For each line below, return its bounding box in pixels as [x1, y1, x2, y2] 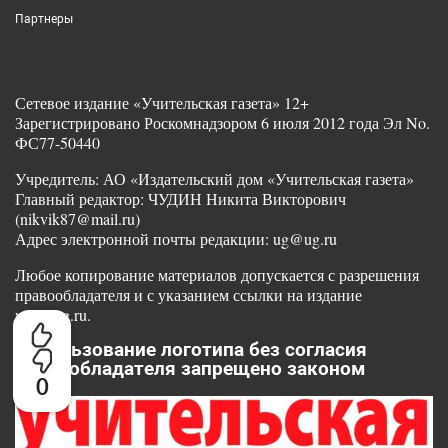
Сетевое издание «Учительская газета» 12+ [15, 91, 309, 113]
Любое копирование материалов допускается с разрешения [15, 263, 419, 285]
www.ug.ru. [15, 303, 91, 325]
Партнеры [15, 11, 73, 26]
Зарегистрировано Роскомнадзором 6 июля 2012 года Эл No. [15, 111, 430, 133]
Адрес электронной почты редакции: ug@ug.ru [15, 227, 337, 249]
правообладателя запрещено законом [15, 357, 365, 380]
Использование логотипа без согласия [15, 338, 367, 361]
